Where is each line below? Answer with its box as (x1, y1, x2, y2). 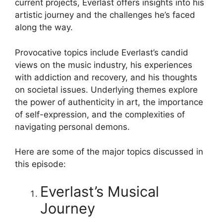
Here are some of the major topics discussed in (15, 147, 203, 157)
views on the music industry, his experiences (15, 59, 192, 70)
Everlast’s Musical (40, 182, 159, 200)
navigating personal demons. (15, 121, 130, 132)
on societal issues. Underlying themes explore (15, 84, 198, 95)
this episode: (15, 159, 66, 169)
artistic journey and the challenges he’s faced (15, 10, 195, 20)
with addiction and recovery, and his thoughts (15, 72, 197, 82)
